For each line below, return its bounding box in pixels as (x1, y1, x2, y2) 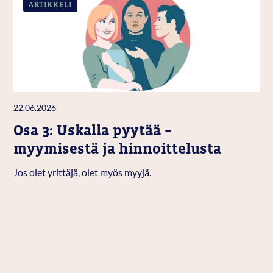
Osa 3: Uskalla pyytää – (13, 122, 172, 139)
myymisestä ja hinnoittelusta (13, 140, 222, 157)
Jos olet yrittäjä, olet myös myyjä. (13, 166, 152, 179)
